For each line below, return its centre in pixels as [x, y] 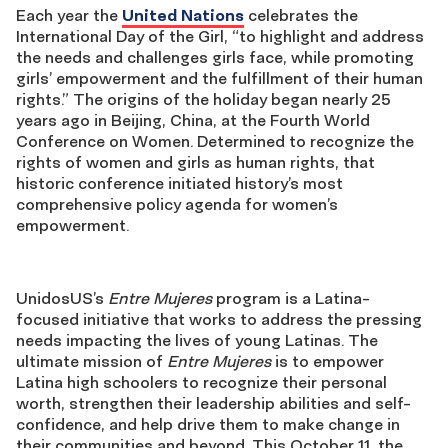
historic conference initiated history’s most [179, 183]
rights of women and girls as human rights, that [195, 162]
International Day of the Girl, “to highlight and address [220, 36]
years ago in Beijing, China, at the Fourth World [193, 120]
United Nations [183, 15]
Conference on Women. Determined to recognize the [215, 141]
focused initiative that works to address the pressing [219, 319]
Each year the [69, 15]
